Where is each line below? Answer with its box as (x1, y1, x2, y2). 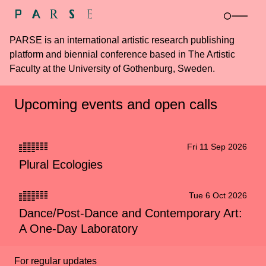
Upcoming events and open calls (14, 96, 217, 112)
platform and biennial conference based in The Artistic (9, 49, 235, 59)
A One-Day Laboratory (19, 222, 138, 235)
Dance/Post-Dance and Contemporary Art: (19, 207, 242, 220)
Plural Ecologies (19, 158, 103, 171)
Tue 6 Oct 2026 (189, 191, 247, 200)
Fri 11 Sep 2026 (187, 142, 247, 151)
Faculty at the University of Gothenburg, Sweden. (9, 64, 215, 74)
